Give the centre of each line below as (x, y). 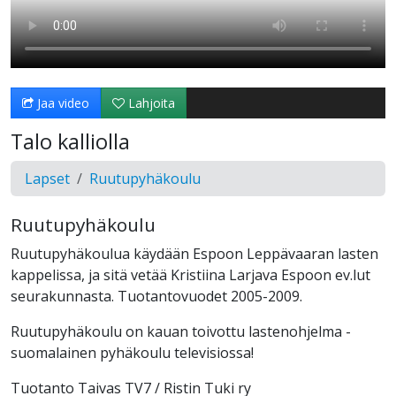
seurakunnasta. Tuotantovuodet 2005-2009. (156, 297)
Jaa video (61, 103)
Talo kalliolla (70, 142)
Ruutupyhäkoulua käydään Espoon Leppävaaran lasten (194, 254)
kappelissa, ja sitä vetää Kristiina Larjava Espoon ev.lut (190, 275)
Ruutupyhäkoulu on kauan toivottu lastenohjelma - (181, 332)
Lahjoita (150, 103)
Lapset (47, 179)
